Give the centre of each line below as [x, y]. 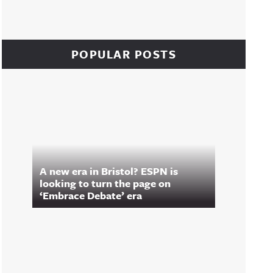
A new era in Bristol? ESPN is [109, 171]
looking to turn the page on [105, 183]
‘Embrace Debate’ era [91, 195]
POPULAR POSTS [124, 54]
